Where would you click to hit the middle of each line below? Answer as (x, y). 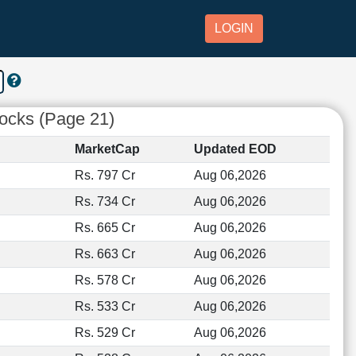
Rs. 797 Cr (104, 175)
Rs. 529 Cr (104, 333)
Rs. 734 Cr (104, 201)
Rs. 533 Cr (104, 306)
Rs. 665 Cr (104, 228)
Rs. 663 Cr (104, 254)
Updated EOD (235, 149)
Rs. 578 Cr (104, 280)
